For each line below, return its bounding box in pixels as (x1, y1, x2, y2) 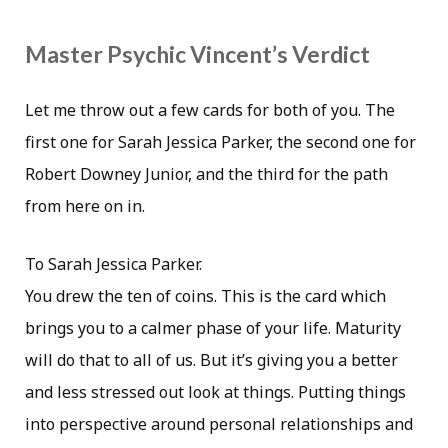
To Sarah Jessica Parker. (25, 252, 202, 275)
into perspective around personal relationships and (25, 412, 413, 435)
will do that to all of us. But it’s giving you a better (25, 348, 398, 371)
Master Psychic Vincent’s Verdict (25, 39, 370, 68)
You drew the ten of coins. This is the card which (25, 284, 386, 307)
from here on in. (25, 194, 145, 217)
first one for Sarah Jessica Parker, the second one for (25, 130, 416, 153)
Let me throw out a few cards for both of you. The (25, 98, 395, 121)
